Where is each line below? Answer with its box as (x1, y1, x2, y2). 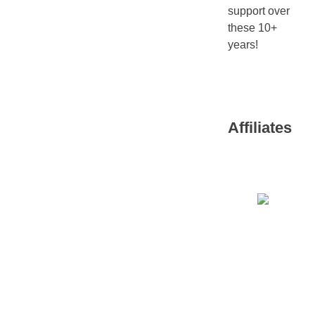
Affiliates (228, 118, 292, 136)
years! (228, 39, 258, 51)
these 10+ (228, 22, 277, 34)
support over (228, 5, 290, 18)
